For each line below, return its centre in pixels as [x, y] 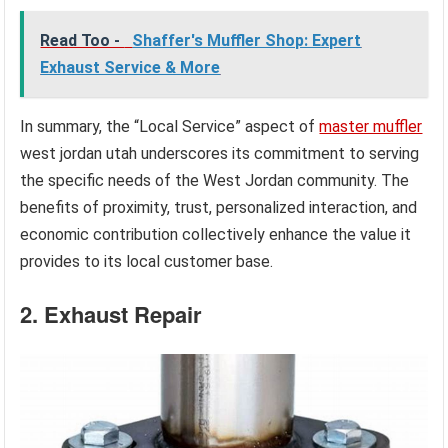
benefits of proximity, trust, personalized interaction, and [219, 208]
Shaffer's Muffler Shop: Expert [247, 41]
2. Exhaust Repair [111, 314]
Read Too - [82, 41]
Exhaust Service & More [130, 68]
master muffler [371, 127]
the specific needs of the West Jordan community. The [215, 181]
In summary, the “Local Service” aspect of [170, 127]
